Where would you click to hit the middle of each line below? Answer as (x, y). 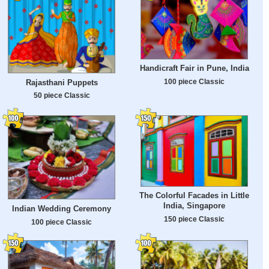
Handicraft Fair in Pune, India (194, 68)
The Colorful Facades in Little (194, 196)
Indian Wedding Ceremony (62, 209)
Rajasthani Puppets (62, 82)
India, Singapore (194, 206)
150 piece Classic (194, 219)
